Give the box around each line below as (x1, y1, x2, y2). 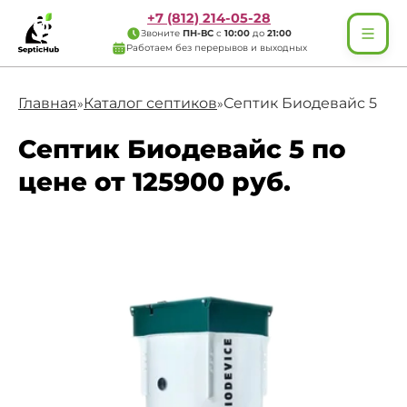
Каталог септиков (84, 94, 217, 112)
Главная (18, 94, 77, 112)
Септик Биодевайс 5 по (18, 134, 346, 164)
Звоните (141, 27, 183, 39)
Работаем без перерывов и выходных (125, 42, 307, 54)
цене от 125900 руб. (18, 166, 291, 197)
